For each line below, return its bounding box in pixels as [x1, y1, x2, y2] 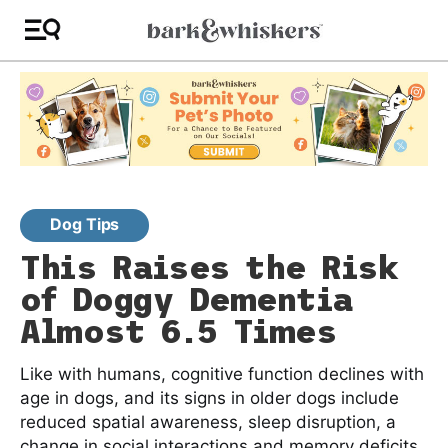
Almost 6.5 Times [20, 313, 337, 350]
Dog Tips [50, 214, 120, 235]
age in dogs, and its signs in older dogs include [20, 387, 399, 408]
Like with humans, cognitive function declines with [20, 363, 424, 384]
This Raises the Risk [20, 249, 399, 286]
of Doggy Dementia [20, 281, 353, 318]
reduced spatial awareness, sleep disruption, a [20, 411, 396, 432]
